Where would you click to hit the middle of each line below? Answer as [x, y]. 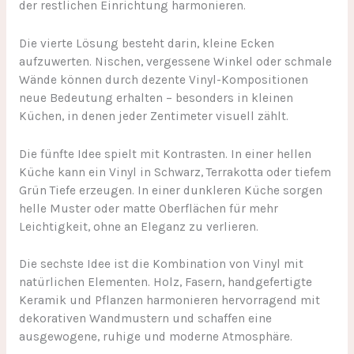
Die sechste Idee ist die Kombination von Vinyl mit [161, 264]
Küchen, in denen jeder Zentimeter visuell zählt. [153, 116]
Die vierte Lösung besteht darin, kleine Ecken [146, 43]
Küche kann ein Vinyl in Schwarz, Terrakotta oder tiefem [175, 172]
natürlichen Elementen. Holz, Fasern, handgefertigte [165, 282]
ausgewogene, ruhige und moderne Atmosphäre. [155, 337]
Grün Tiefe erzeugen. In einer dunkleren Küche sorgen [170, 190]
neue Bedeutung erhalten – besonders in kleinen [156, 98]
